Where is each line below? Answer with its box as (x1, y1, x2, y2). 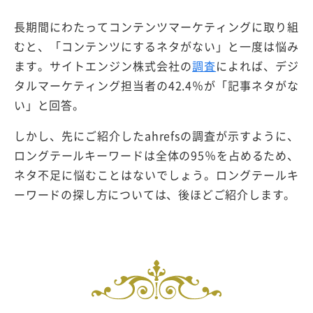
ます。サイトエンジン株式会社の (14, 57, 193, 75)
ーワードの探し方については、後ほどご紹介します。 (14, 186, 296, 203)
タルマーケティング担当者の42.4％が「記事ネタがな (14, 77, 299, 94)
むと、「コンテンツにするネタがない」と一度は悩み (14, 38, 299, 55)
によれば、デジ (216, 57, 299, 75)
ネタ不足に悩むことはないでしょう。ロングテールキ (14, 166, 299, 184)
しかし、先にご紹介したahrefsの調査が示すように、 (14, 127, 299, 145)
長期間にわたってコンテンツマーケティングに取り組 (14, 18, 299, 36)
